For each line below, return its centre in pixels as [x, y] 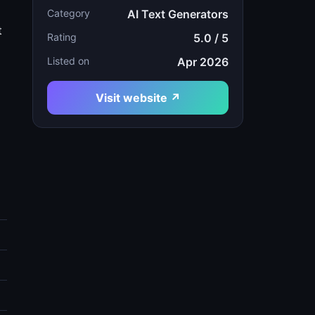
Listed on [68, 61]
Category [69, 13]
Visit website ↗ [138, 98]
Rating [62, 37]
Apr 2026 [203, 62]
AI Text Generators [178, 14]
